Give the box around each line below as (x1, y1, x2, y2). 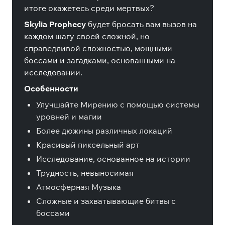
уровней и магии (36, 111, 102, 122)
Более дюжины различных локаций (36, 126, 172, 136)
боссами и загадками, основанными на (24, 55, 175, 65)
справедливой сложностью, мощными (24, 43, 172, 53)
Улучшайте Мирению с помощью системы (36, 99, 199, 109)
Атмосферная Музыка (36, 182, 121, 192)
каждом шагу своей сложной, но (24, 31, 150, 41)
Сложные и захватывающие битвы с (36, 196, 176, 206)
